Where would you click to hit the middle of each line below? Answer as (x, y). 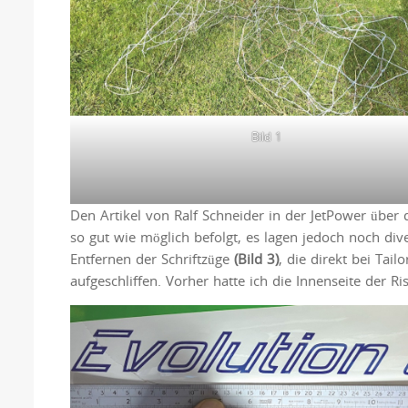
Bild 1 (266, 137)
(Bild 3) (256, 259)
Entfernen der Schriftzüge (152, 259)
